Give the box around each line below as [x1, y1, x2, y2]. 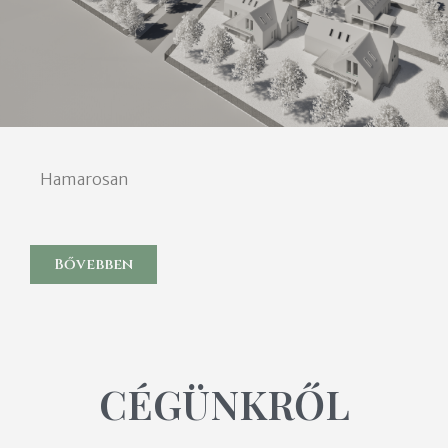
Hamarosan [40, 169, 129, 190]
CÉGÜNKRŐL [98, 377, 350, 431]
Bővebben [54, 254, 133, 276]
